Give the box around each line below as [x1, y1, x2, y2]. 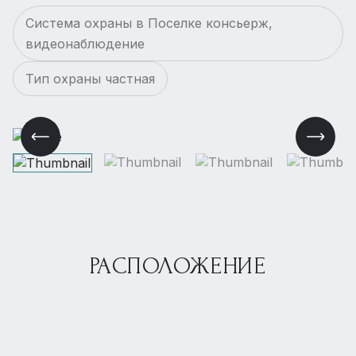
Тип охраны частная [25, 71, 155, 87]
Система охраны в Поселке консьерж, [25, 15, 273, 31]
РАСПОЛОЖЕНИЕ [90, 253, 266, 279]
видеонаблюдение [25, 36, 145, 52]
